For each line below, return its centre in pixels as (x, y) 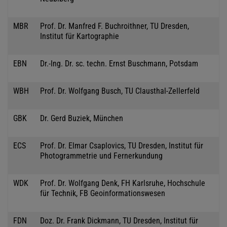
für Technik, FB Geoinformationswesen (103, 193)
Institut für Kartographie (80, 36)
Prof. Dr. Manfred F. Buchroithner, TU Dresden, (115, 26)
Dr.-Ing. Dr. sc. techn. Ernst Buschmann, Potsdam (119, 63)
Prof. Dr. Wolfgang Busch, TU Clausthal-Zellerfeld (120, 91)
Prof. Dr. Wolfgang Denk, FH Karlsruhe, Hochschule (123, 183)
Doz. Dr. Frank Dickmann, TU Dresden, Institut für (119, 220)
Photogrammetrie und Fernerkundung (101, 156)
